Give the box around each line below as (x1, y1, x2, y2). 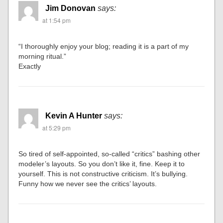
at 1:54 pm (42, 16, 71, 25)
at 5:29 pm (42, 123, 71, 132)
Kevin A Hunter (45, 111, 103, 120)
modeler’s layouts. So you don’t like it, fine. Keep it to (18, 160, 185, 168)
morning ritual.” (18, 52, 67, 61)
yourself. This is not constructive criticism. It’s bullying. (18, 170, 188, 178)
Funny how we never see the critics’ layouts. (18, 180, 157, 188)
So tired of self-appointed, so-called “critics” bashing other (18, 150, 201, 158)
